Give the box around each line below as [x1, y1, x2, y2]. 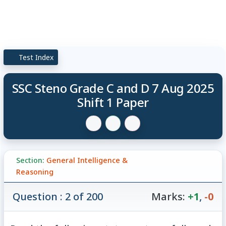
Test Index [17, 52, 54, 62]
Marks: [151, 189, 185, 203]
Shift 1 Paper [77, 93, 149, 110]
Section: [16, 155, 44, 165]
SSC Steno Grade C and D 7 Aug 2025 [12, 79, 214, 96]
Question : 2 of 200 [13, 189, 103, 203]
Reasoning [16, 166, 53, 177]
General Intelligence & [46, 155, 128, 165]
